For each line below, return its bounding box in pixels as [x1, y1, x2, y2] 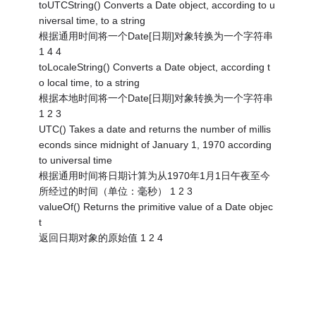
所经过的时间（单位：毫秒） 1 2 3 [39, 185, 193, 197]
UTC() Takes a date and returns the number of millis [39, 123, 272, 135]
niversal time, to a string [39, 14, 146, 26]
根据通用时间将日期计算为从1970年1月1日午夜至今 [39, 169, 271, 181]
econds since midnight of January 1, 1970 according [39, 138, 272, 150]
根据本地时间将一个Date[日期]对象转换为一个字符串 [39, 92, 274, 104]
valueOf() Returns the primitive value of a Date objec [39, 200, 274, 212]
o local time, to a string [39, 76, 140, 88]
